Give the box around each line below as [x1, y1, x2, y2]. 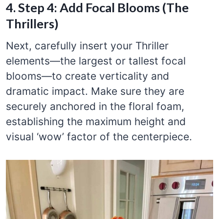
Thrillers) [6, 16, 59, 31]
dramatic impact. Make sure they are [6, 85, 184, 97]
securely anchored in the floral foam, [6, 100, 184, 112]
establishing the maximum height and [6, 115, 186, 128]
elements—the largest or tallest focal [6, 54, 186, 67]
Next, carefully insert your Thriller [6, 39, 169, 52]
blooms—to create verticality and [6, 69, 169, 82]
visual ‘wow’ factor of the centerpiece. [6, 130, 192, 143]
